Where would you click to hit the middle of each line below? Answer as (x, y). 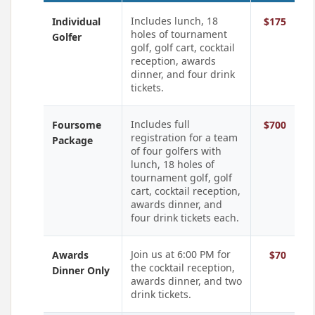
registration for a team (184, 137)
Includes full (160, 124)
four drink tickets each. (185, 218)
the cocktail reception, (183, 268)
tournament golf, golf (181, 178)
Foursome (77, 125)
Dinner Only (81, 270)
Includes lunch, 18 (174, 21)
